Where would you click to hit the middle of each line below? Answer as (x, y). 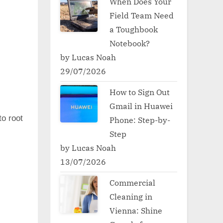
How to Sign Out (140, 92)
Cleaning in (131, 196)
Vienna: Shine (136, 210)
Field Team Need (142, 15)
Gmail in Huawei (141, 106)
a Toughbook (134, 29)
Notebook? (131, 43)
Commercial (133, 182)
